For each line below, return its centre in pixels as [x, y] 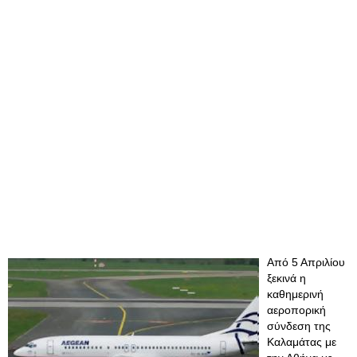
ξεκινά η [286, 278]
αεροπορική [296, 310]
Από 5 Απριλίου [306, 262]
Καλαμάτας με [302, 342]
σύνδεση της [299, 326]
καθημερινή [295, 294]
